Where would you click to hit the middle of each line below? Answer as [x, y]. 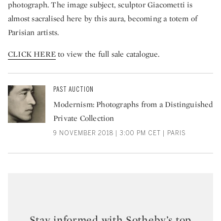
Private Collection [84, 118]
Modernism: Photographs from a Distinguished [133, 105]
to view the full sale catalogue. [108, 54]
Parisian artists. [34, 33]
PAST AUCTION [74, 90]
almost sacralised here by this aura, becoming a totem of [103, 19]
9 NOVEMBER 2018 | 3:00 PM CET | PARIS [120, 133]
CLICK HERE [32, 54]
